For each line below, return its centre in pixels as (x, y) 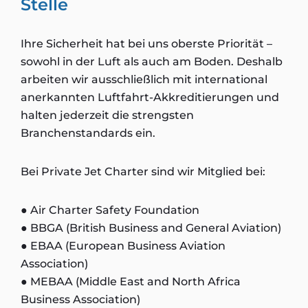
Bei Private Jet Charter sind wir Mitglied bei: (143, 172)
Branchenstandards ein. (88, 133)
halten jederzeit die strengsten (107, 115)
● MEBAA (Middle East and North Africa (131, 282)
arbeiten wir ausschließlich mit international (144, 79)
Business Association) (80, 299)
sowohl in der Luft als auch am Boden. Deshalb (152, 62)
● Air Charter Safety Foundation (110, 210)
